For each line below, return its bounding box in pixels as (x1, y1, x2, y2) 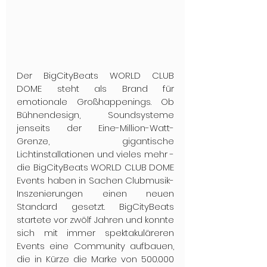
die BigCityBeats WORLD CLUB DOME (17, 161, 174, 174)
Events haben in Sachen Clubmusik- (17, 174, 174, 187)
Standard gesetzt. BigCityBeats (17, 200, 174, 213)
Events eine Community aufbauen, (17, 240, 174, 253)
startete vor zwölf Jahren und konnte (17, 213, 174, 226)
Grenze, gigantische (17, 135, 174, 148)
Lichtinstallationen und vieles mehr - (17, 148, 174, 161)
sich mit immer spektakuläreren (17, 226, 174, 240)
